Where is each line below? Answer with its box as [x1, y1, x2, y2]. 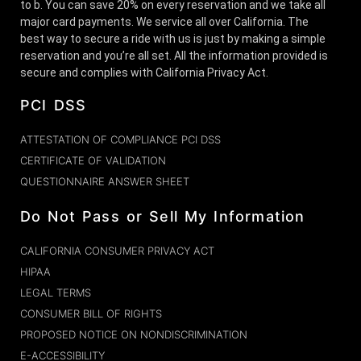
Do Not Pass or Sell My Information [20, 207, 305, 225]
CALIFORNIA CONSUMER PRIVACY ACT [20, 243, 214, 257]
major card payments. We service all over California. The [20, 15, 309, 28]
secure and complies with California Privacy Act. [20, 65, 268, 79]
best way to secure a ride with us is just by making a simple [20, 31, 326, 45]
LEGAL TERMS [20, 285, 91, 299]
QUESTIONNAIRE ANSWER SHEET [20, 174, 189, 188]
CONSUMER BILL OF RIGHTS [20, 306, 162, 320]
